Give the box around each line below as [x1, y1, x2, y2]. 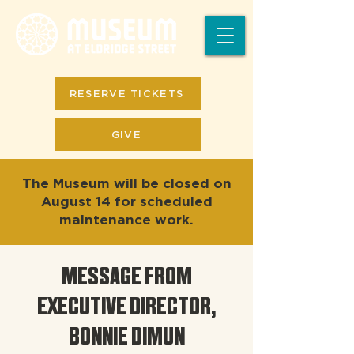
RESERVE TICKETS [69, 87, 184, 100]
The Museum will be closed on [21, 175, 232, 191]
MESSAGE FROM [61, 261, 192, 291]
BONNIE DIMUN [68, 321, 185, 351]
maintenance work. [59, 212, 194, 228]
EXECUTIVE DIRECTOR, [37, 291, 216, 321]
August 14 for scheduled [40, 194, 213, 209]
